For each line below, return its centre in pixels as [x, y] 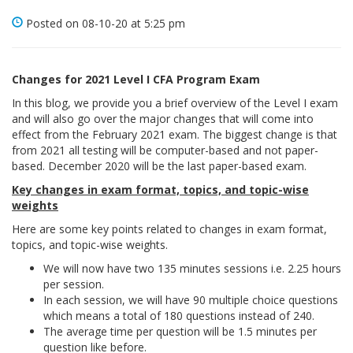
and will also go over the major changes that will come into [163, 119]
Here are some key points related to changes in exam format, [169, 229]
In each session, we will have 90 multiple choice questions [191, 300]
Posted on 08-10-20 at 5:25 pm [104, 23]
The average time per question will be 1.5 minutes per [180, 331]
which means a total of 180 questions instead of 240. [179, 316]
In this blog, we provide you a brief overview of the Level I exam [175, 103]
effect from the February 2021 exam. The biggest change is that [175, 134]
